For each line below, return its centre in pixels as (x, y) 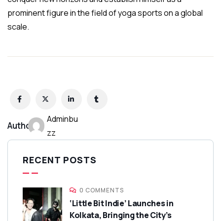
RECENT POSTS (60, 160)
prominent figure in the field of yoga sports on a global (105, 13)
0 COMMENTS (102, 190)
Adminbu (63, 119)
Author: (22, 126)
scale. (18, 26)
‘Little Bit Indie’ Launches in (122, 203)
